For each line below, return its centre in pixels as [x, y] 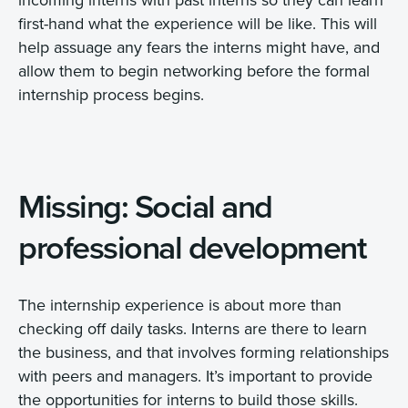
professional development [192, 246]
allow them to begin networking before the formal [194, 71]
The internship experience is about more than [180, 304]
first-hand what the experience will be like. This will [198, 24]
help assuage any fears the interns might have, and [199, 47]
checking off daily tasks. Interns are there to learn [193, 328]
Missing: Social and [145, 205]
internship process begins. [111, 95]
